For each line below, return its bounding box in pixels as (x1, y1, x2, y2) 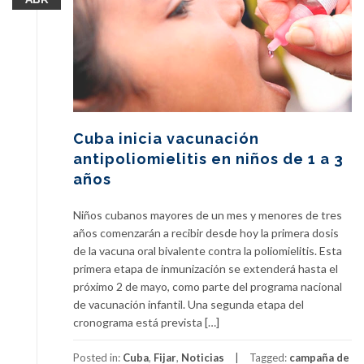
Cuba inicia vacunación (73, 130, 259, 148)
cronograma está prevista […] (73, 315, 219, 330)
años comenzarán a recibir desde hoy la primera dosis (73, 226, 339, 240)
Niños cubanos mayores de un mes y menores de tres (73, 208, 342, 223)
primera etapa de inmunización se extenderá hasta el (73, 262, 338, 276)
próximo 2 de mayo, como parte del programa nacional (73, 279, 342, 294)
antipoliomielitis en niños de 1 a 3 (73, 150, 344, 168)
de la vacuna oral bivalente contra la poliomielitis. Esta (73, 244, 342, 258)
